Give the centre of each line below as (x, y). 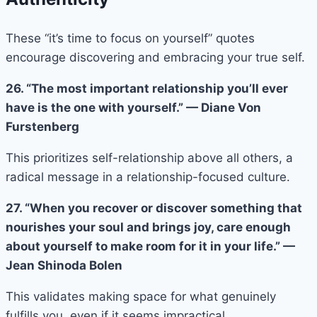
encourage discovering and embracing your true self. (155, 57)
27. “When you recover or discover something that (154, 208)
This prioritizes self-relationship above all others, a (149, 157)
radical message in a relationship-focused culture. (148, 177)
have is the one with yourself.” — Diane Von (133, 107)
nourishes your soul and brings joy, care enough (148, 227)
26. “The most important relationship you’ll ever (147, 88)
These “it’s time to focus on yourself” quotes (130, 38)
